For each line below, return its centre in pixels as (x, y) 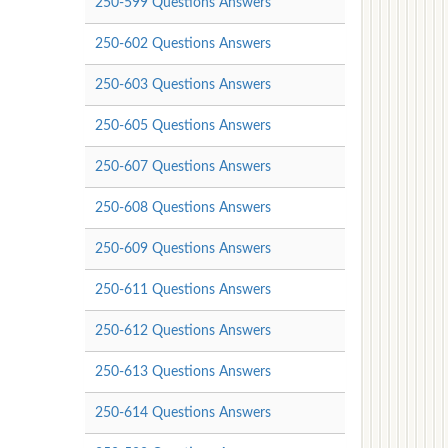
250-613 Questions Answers (182, 371)
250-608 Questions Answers (182, 207)
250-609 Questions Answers (182, 248)
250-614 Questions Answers (182, 412)
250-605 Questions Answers (182, 125)
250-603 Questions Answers (182, 84)
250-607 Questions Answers (182, 166)
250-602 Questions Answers (182, 43)
